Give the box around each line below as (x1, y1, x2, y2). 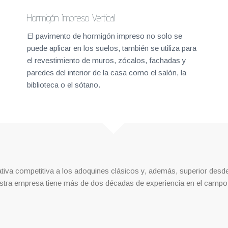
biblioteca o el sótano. (27, 80, 100, 89)
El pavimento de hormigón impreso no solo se (27, 31, 182, 40)
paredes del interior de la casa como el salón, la (27, 68, 186, 77)
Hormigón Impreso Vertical (27, 12, 116, 24)
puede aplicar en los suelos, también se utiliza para (27, 43, 196, 52)
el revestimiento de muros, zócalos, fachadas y (27, 55, 186, 65)
